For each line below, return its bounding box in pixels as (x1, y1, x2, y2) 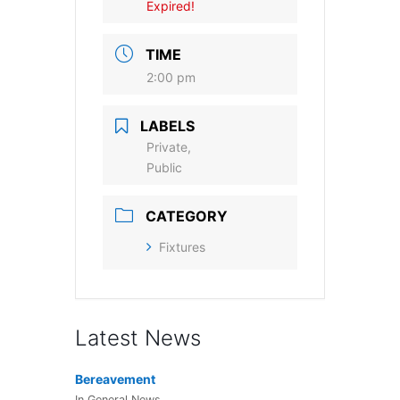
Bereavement (75, 371, 155, 387)
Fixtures (159, 239, 205, 254)
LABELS (140, 117, 195, 135)
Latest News (75, 325, 201, 351)
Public (146, 160, 182, 175)
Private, (146, 139, 191, 154)
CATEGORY (146, 207, 228, 225)
